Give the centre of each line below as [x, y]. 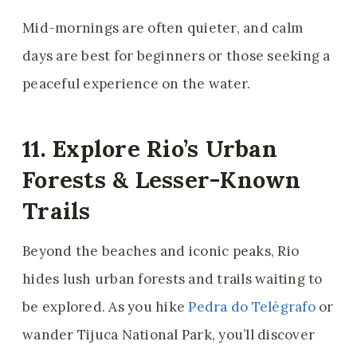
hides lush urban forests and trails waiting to [173, 279]
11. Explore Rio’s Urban [150, 148]
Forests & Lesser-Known [162, 179]
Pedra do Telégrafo [252, 307]
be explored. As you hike [106, 307]
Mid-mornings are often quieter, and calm [163, 28]
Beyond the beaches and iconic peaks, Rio [161, 251]
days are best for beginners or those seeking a [177, 56]
